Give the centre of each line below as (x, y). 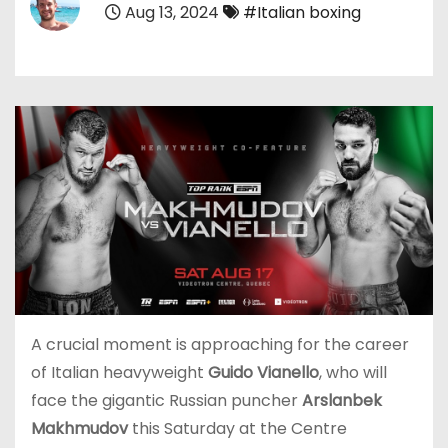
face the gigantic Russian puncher (166, 400)
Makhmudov (79, 428)
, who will (353, 372)
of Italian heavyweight (119, 372)
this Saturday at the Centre (237, 428)
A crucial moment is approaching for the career (220, 344)
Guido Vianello (263, 372)
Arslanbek (342, 400)
